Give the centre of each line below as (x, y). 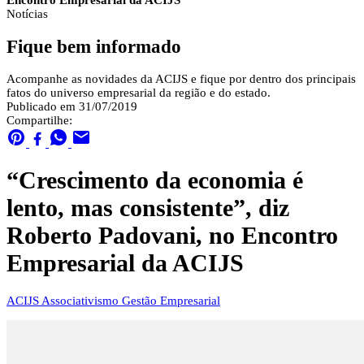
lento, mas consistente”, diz (148, 208)
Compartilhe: (39, 121)
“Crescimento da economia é (155, 180)
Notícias (27, 14)
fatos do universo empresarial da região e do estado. (139, 93)
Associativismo (82, 300)
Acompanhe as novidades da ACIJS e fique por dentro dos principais (181, 79)
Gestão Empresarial (171, 300)
